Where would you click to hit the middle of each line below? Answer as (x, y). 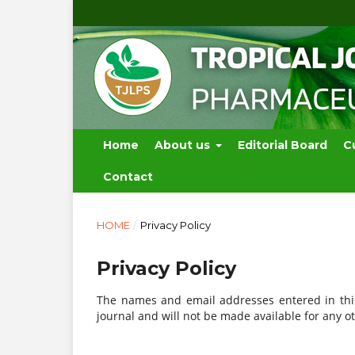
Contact (128, 176)
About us (183, 145)
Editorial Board (283, 145)
